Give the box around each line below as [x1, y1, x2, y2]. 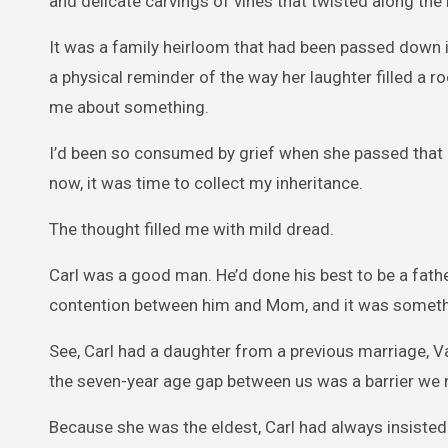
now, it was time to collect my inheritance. [49, 173, 363, 193]
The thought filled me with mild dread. [49, 219, 334, 239]
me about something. [49, 97, 209, 117]
